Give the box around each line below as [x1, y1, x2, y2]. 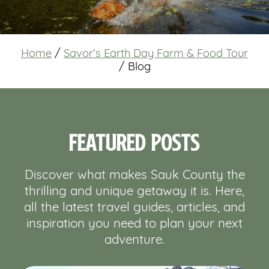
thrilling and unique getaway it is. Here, [25, 186, 244, 199]
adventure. [104, 234, 165, 247]
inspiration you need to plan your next [26, 218, 243, 231]
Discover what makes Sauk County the [24, 169, 245, 183]
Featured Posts [69, 125, 200, 157]
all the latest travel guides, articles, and [24, 202, 245, 215]
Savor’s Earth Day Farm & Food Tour [64, 49, 248, 61]
